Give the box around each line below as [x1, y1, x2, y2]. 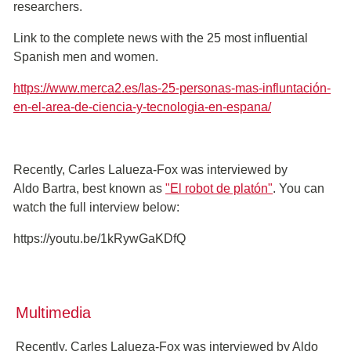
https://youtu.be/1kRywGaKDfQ [13, 232, 186, 245]
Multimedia [16, 304, 91, 321]
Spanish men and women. [13, 50, 158, 63]
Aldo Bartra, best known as [13, 182, 162, 195]
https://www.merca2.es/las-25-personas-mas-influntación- [13, 81, 331, 95]
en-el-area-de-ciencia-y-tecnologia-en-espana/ [13, 100, 271, 114]
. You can [273, 182, 324, 195]
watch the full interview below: [13, 201, 179, 214]
